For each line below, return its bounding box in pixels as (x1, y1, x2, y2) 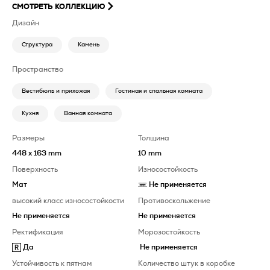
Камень (78, 41, 99, 48)
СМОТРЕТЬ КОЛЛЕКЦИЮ (12, 2, 105, 10)
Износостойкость (137, 165, 198, 173)
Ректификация (12, 228, 63, 236)
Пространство (12, 65, 63, 73)
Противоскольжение (137, 196, 210, 204)
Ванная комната (64, 110, 112, 116)
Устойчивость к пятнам (12, 259, 92, 267)
